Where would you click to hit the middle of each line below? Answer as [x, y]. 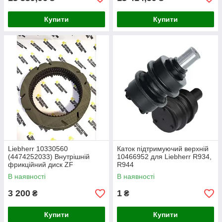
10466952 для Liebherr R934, [164, 157]
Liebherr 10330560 [38, 149]
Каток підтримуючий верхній [163, 149]
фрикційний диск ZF [41, 165]
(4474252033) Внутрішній [49, 157]
